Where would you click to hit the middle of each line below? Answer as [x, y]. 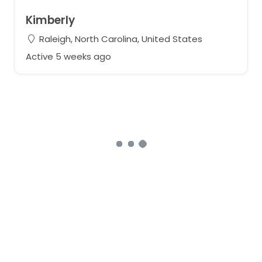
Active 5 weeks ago [68, 56]
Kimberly [50, 20]
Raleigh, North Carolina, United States [119, 39]
